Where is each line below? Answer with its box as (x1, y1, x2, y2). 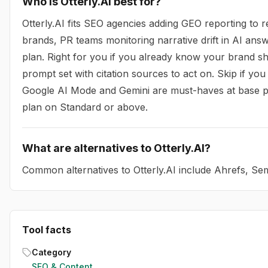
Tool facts (22, 224, 71, 236)
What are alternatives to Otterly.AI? (22, 142, 211, 154)
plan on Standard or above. (22, 101, 148, 113)
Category (32, 247, 71, 257)
